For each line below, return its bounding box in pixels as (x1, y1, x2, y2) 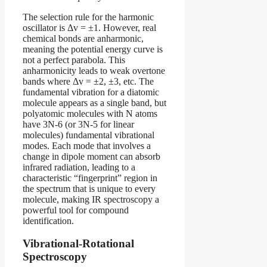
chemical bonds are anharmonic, (23, 33, 144, 44)
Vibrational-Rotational (23, 237, 134, 250)
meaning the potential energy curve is (23, 44, 163, 54)
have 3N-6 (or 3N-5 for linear (23, 119, 134, 129)
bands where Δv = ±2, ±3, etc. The (23, 76, 154, 86)
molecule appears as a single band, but (23, 97, 166, 108)
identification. (23, 215, 74, 226)
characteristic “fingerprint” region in (23, 172, 157, 183)
